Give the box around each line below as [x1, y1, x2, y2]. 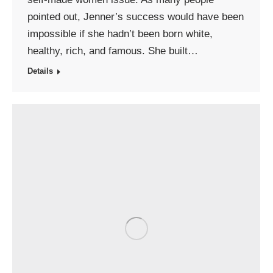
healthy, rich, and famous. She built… [27, 45, 198, 57]
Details [27, 66, 53, 76]
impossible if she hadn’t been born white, [27, 28, 213, 40]
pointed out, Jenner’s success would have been [27, 11, 244, 23]
